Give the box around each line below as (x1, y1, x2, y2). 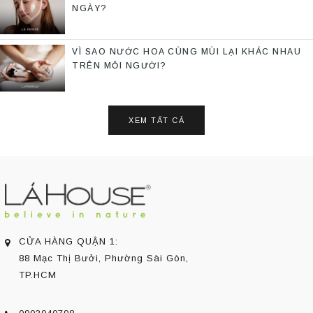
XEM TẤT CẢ (129, 115, 184, 124)
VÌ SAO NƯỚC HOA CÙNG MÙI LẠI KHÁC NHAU (72, 46, 301, 57)
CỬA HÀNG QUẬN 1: (19, 235, 118, 247)
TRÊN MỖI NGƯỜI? (72, 60, 167, 71)
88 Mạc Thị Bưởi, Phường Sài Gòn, (19, 252, 189, 263)
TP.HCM (19, 269, 57, 280)
